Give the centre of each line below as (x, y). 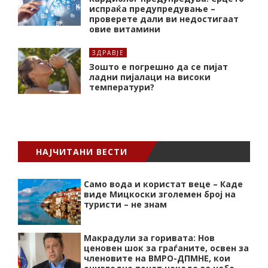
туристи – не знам (125, 204)
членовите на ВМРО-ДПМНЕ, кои (157, 258)
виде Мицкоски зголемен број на (160, 194)
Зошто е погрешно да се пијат (159, 66)
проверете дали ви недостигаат (164, 19)
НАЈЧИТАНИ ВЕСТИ (82, 151)
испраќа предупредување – (152, 8)
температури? (122, 87)
